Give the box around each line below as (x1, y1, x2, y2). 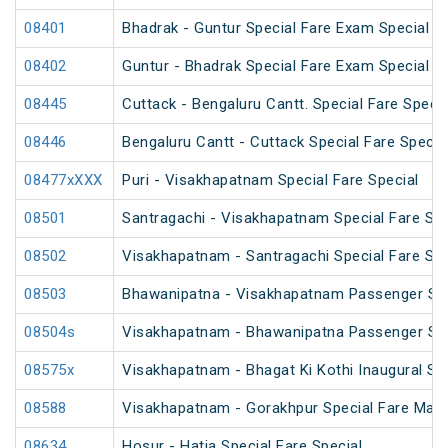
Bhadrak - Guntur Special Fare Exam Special (122, 19, 429, 38)
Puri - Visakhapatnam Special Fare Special (122, 171, 419, 190)
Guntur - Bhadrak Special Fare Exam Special (122, 57, 429, 76)
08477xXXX (24, 171, 103, 190)
